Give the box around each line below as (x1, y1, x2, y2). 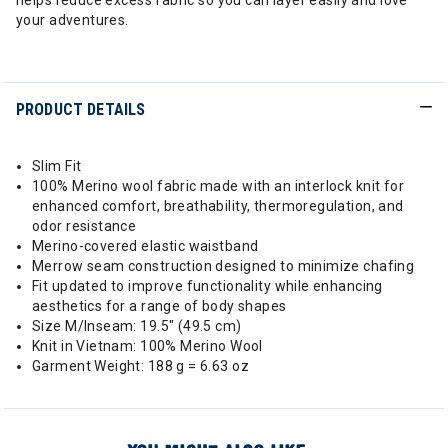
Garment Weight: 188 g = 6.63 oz (32, 358, 250, 374)
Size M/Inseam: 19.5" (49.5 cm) (32, 318, 242, 334)
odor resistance (32, 218, 137, 234)
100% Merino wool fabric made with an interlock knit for (32, 178, 405, 194)
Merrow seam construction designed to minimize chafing (32, 258, 415, 274)
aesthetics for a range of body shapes (32, 298, 287, 314)
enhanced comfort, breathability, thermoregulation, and (32, 198, 404, 214)
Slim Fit (32, 158, 82, 174)
